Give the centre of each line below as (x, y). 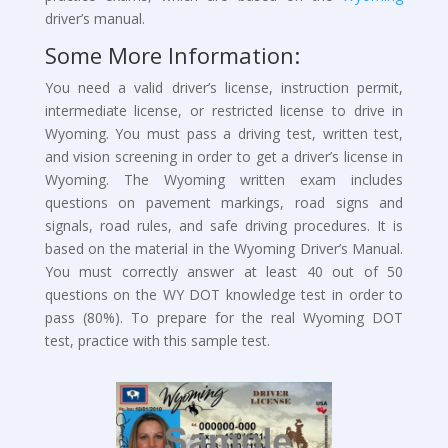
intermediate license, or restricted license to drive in (224, 110)
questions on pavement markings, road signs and (224, 202)
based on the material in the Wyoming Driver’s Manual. (224, 248)
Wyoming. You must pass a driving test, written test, (224, 133)
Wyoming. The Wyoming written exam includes (224, 179)
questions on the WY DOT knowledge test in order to (224, 294)
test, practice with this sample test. (157, 340)
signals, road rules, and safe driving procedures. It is (224, 225)
